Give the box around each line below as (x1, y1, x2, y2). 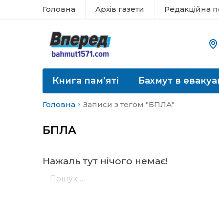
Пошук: (42, 166, 71, 175)
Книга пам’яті (52, 75, 119, 86)
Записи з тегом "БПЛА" (83, 100, 175, 109)
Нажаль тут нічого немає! (43, 155, 168, 167)
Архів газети (95, 4, 144, 14)
